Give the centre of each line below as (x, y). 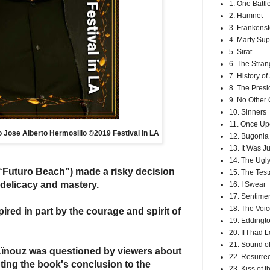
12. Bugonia (249, 136)
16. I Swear (247, 184)
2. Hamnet (246, 16)
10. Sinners (248, 112)
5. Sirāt (240, 52)
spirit (159, 212)
